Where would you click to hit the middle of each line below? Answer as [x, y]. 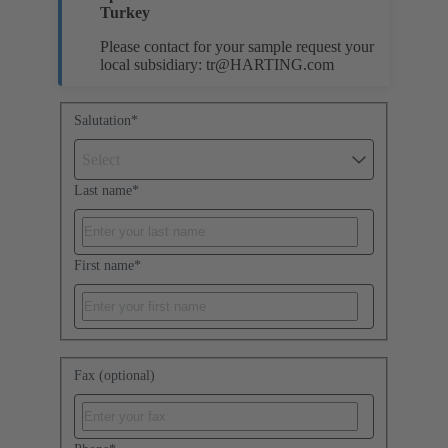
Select [101, 159]
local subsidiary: [153, 64]
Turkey [125, 12]
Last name [103, 191]
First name [104, 265]
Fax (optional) [114, 375]
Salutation [102, 120]
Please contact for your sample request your [237, 46]
